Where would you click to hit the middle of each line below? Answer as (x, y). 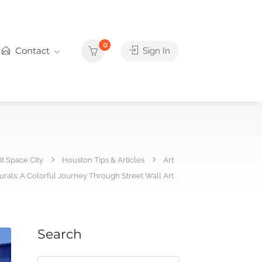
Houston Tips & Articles (103, 160)
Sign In (155, 51)
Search (59, 234)
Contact (31, 51)
